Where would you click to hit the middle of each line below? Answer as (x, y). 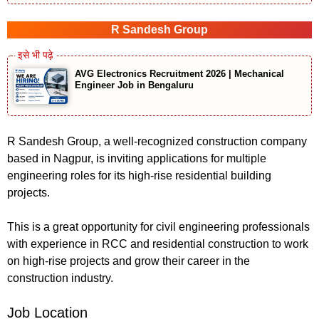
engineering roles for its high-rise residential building (139, 176)
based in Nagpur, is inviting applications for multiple (137, 159)
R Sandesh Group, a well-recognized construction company (157, 142)
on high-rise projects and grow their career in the (129, 261)
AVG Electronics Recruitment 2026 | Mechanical (179, 74)
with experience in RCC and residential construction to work (158, 244)
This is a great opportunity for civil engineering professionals (158, 227)
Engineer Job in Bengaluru (134, 85)
